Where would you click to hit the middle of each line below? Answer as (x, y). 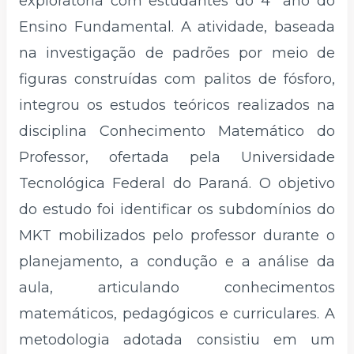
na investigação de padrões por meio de (177, 53)
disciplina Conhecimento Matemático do (177, 132)
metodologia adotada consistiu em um (177, 340)
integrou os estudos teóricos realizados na (177, 105)
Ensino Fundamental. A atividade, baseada (177, 27)
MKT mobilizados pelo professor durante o (177, 236)
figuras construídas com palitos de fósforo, (177, 79)
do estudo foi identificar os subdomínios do (177, 210)
